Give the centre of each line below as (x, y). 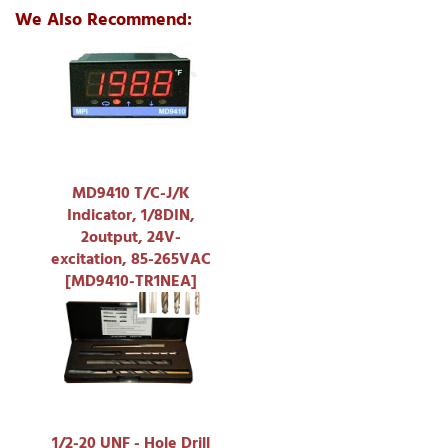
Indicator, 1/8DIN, (131, 214)
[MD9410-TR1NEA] (131, 280)
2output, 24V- (131, 236)
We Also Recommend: (103, 19)
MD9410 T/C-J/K (131, 192)
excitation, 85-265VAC (131, 258)
